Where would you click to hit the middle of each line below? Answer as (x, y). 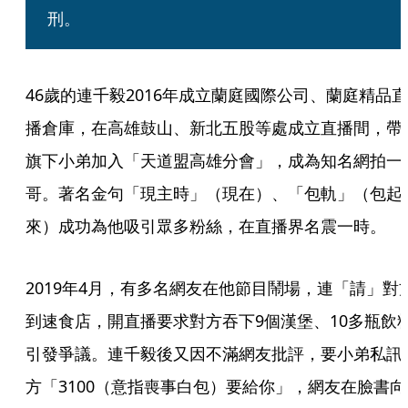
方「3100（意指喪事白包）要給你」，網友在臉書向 (216, 386)
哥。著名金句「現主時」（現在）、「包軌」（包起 (214, 193)
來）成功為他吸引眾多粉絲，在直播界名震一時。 (206, 226)
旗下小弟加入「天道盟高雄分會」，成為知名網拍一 (214, 160)
